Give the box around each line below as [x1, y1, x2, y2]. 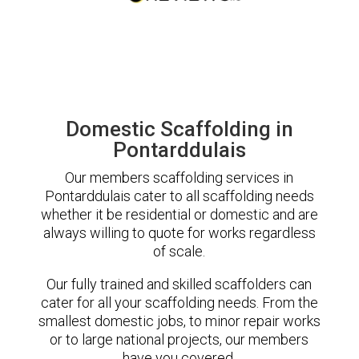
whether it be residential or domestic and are [40, 205, 318, 223]
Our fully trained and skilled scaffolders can [46, 275, 313, 292]
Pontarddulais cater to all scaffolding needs [44, 187, 314, 204]
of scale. [153, 242, 206, 260]
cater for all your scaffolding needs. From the [40, 293, 318, 311]
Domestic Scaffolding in [65, 116, 293, 141]
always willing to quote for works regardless [42, 224, 316, 241]
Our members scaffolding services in [65, 168, 294, 186]
